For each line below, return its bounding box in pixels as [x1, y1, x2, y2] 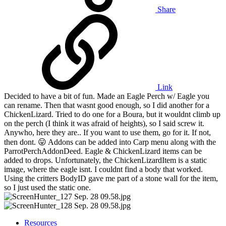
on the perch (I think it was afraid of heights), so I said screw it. [4, 119, 204, 128]
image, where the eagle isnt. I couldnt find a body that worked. [4, 164, 203, 174]
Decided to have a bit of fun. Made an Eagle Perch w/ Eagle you [4, 91, 209, 100]
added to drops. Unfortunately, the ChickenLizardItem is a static [4, 155, 207, 164]
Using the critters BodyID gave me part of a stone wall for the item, [4, 174, 218, 183]
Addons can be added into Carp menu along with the [46, 137, 216, 146]
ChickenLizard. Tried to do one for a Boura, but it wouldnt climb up [4, 109, 220, 119]
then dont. [4, 137, 38, 146]
